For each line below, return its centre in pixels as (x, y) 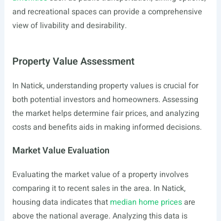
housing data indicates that (61, 202)
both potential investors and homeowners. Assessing (105, 100)
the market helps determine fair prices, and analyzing (106, 113)
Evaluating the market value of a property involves (100, 175)
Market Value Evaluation (61, 151)
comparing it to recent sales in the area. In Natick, (99, 188)
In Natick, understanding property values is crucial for (105, 86)
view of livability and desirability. (69, 26)
